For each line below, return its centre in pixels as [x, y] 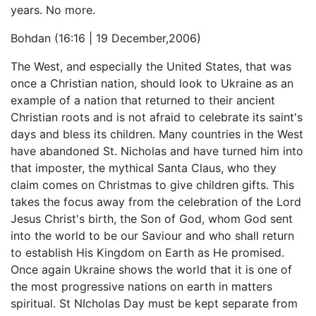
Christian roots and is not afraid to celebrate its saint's [157, 117]
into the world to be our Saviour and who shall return [152, 236]
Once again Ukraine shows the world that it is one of [151, 269]
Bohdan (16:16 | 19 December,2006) [106, 38]
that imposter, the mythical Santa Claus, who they [144, 168]
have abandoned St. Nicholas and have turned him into [157, 151]
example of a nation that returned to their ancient [143, 100]
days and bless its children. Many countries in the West [157, 134]
